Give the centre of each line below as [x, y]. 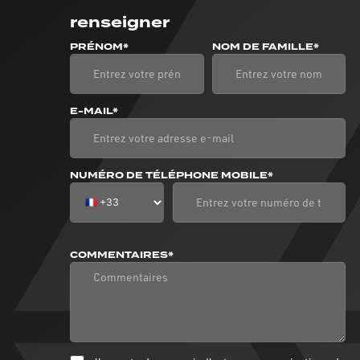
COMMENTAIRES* [122, 255]
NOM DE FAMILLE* [265, 47]
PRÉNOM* [99, 47]
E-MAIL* [94, 111]
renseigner [120, 22]
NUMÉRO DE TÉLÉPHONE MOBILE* [172, 175]
